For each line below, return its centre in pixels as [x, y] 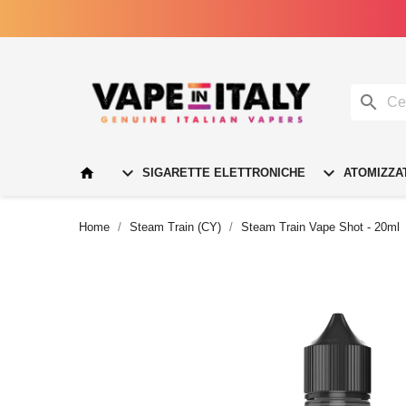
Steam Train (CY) [175, 227]
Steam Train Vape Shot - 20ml [320, 227]
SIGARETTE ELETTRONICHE [222, 172]
